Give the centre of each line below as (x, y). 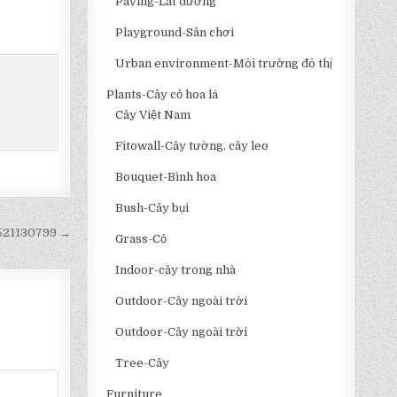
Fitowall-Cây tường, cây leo (192, 146)
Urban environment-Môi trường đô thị (224, 63)
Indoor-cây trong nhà (176, 270)
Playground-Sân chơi (175, 32)
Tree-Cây (143, 363)
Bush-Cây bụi (152, 208)
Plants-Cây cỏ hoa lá (163, 94)
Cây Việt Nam (153, 115)
